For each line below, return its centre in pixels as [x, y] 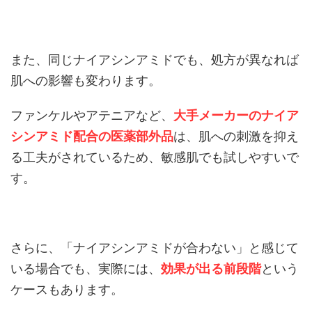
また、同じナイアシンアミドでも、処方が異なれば [155, 60]
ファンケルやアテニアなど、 [92, 116]
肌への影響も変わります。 [86, 81]
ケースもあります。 [67, 290]
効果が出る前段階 [211, 269]
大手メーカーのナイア [236, 116]
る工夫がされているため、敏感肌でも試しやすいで [155, 157]
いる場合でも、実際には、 [86, 269]
